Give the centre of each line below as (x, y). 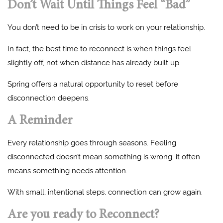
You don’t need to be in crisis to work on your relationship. (107, 26)
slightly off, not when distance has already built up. (95, 62)
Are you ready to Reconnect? (83, 215)
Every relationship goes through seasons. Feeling (92, 142)
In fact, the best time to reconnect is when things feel (99, 48)
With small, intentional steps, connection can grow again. (105, 191)
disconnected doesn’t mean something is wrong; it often (104, 156)
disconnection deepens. (49, 97)
